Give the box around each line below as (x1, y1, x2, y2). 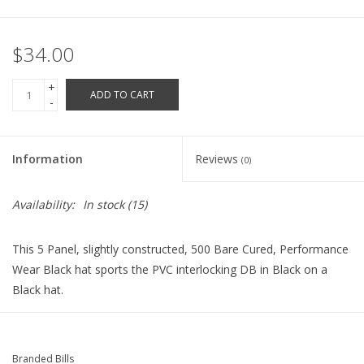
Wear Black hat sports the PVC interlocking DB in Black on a (12, 262, 327, 278)
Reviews (195, 151, 241, 167)
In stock (83, 197, 124, 213)
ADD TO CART (90, 88, 154, 102)
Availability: (12, 197, 75, 213)
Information (12, 151, 83, 167)
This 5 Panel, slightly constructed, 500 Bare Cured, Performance (12, 241, 349, 258)
